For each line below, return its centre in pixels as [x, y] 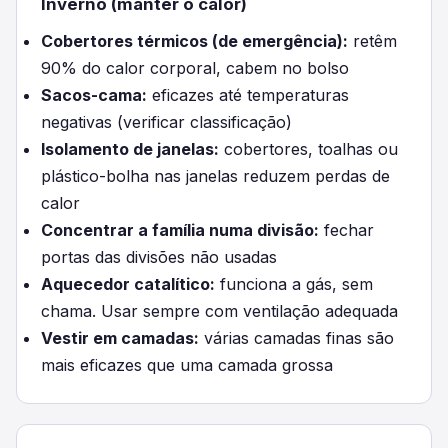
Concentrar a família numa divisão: [180, 230]
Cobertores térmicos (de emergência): [194, 41]
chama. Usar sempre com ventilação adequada [219, 311]
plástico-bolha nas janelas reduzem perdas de [215, 176]
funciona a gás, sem [294, 284]
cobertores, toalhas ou [308, 149]
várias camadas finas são [296, 338]
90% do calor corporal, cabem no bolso [195, 68]
